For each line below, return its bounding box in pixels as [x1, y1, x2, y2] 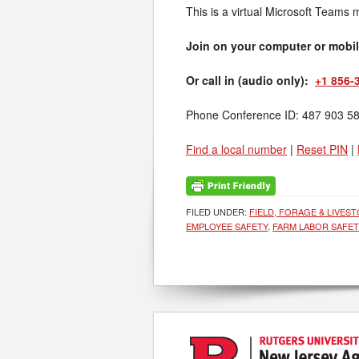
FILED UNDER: [186, 205, 249, 218]
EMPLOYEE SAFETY [186, 220, 268, 232]
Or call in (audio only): [186, 72, 315, 88]
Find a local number [186, 141, 287, 157]
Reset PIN [296, 141, 348, 157]
